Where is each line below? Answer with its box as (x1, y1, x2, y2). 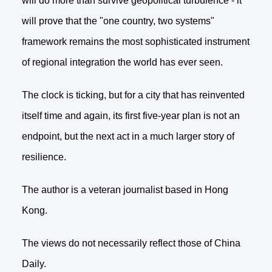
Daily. (21, 259, 46, 270)
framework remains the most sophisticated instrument (21, 36, 250, 47)
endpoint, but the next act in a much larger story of (21, 131, 234, 142)
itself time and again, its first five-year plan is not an (21, 110, 240, 121)
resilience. (21, 152, 66, 163)
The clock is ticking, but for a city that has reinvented (21, 90, 245, 101)
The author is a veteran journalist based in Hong (21, 185, 228, 195)
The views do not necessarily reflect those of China (21, 238, 240, 249)
